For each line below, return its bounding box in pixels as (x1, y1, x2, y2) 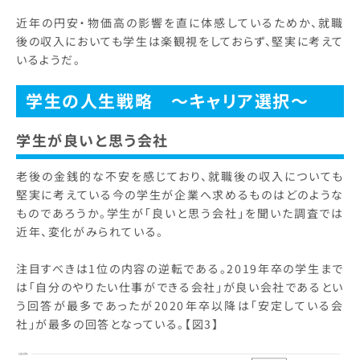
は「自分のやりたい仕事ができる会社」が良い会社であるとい (16, 278, 344, 295)
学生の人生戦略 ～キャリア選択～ (26, 88, 309, 112)
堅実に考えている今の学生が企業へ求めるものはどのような (16, 186, 344, 202)
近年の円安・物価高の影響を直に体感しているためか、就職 (16, 14, 344, 31)
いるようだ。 (16, 51, 85, 67)
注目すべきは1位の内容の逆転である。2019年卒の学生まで (16, 260, 344, 276)
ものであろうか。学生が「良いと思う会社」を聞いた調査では (16, 204, 344, 221)
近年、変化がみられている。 (16, 223, 168, 239)
